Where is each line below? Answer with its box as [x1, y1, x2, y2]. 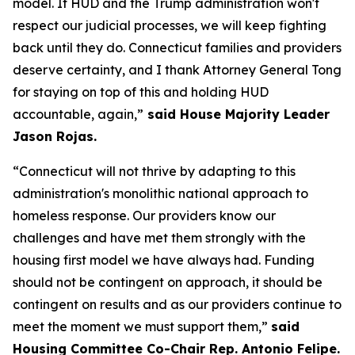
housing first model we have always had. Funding [13, 251, 315, 268]
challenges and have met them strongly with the [13, 229, 306, 246]
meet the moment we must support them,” [13, 318, 271, 334]
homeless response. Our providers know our [13, 207, 276, 223]
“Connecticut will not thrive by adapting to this [13, 162, 296, 179]
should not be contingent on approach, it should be [13, 273, 323, 290]
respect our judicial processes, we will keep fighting [13, 17, 326, 33]
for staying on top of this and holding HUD [13, 83, 269, 100]
